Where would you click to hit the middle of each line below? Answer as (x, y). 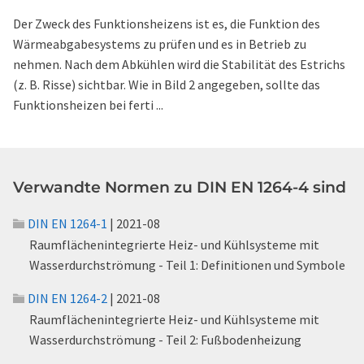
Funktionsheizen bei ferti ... (88, 105)
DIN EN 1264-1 (67, 223)
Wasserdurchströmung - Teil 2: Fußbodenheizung (165, 340)
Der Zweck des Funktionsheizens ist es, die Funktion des (167, 24)
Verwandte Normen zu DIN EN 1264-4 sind (180, 187)
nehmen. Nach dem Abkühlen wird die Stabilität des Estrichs (179, 64)
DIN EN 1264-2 (67, 298)
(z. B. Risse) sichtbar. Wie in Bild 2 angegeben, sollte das (167, 84)
